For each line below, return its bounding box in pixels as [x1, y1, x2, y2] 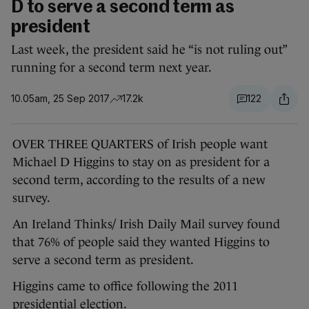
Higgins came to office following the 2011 [12, 279, 238, 294]
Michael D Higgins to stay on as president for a [12, 155, 270, 170]
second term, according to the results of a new [12, 173, 266, 188]
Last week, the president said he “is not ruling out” [11, 43, 286, 57]
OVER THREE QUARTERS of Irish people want [12, 137, 268, 152]
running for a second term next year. [11, 61, 212, 75]
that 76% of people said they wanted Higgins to [12, 235, 270, 250]
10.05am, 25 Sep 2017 [11, 92, 110, 105]
